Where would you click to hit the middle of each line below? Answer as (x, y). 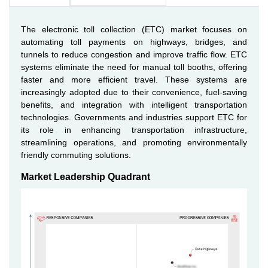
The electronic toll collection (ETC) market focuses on (134, 29)
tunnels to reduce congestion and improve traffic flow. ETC (134, 54)
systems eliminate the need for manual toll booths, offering (134, 67)
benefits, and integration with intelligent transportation (134, 105)
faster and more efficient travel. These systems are (134, 80)
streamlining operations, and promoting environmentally (134, 142)
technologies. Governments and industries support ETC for (134, 117)
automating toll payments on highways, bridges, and (134, 42)
